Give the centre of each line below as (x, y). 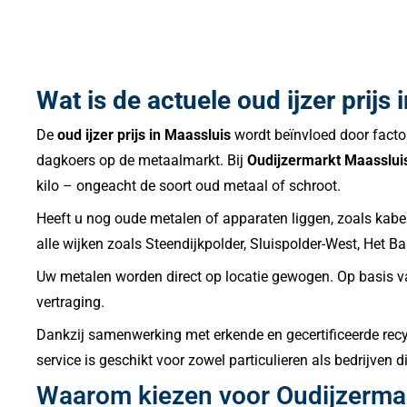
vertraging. (70, 303)
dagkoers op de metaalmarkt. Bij (142, 161)
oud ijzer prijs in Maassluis (144, 135)
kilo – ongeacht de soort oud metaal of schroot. (189, 186)
